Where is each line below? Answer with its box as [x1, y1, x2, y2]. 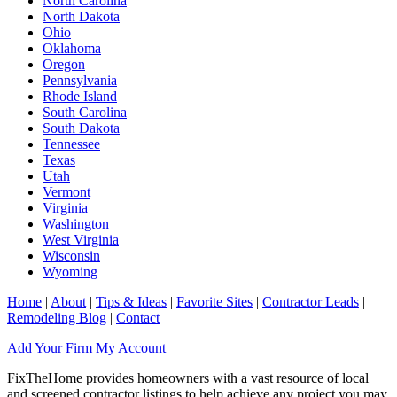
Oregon [43, 57, 85, 73]
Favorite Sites [176, 294, 253, 310]
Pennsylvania [43, 73, 117, 89]
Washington [43, 216, 109, 232]
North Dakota [43, 9, 120, 25]
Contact [116, 310, 160, 326]
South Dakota [43, 121, 120, 136]
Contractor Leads [262, 294, 359, 310]
